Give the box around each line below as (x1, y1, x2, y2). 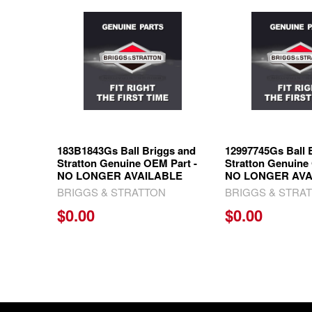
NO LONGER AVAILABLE (57, 168, 183, 184)
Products (60, 16, 104, 31)
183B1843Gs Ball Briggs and (57, 143, 196, 159)
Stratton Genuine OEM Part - (57, 155, 198, 171)
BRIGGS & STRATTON (57, 185, 166, 200)
